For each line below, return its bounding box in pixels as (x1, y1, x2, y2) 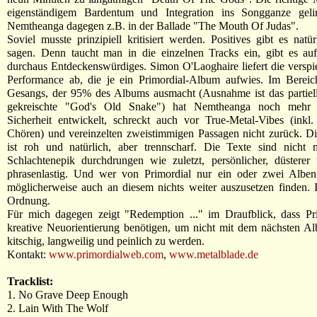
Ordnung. (7, 195, 50, 207)
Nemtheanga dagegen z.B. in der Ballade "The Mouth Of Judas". (7, 20, 299, 32)
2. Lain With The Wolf (7, 302, 108, 314)
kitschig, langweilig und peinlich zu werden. (7, 235, 204, 247)
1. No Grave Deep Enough (7, 289, 128, 301)
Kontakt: (7, 248, 49, 260)
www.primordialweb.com (49, 248, 163, 260)
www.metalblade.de (169, 248, 258, 260)
